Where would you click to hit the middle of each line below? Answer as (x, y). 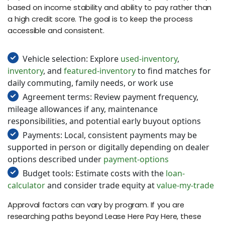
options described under (55, 159)
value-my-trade (185, 186)
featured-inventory (100, 71)
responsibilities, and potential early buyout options (104, 121)
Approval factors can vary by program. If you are (96, 205)
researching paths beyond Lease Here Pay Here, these (104, 217)
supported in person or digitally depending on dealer (108, 147)
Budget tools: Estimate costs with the (94, 174)
